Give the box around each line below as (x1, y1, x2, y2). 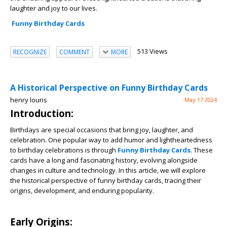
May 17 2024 (184, 96, 217, 104)
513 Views (137, 47, 168, 56)
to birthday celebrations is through (10, 145, 118, 155)
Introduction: (10, 107, 73, 120)
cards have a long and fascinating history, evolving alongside (10, 156, 198, 165)
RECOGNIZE (13, 47, 47, 56)
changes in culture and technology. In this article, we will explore (10, 166, 206, 175)
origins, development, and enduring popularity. (10, 186, 154, 196)
